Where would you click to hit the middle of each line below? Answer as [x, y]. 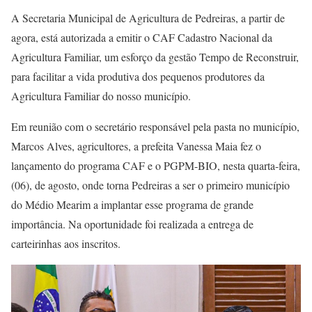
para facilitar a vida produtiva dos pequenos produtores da [138, 77]
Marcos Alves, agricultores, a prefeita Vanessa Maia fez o [136, 146]
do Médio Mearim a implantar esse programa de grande [132, 205]
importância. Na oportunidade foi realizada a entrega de [132, 224]
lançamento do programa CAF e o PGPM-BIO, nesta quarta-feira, [156, 166]
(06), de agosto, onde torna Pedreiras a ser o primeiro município [150, 185]
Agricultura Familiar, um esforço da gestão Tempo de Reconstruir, [155, 57]
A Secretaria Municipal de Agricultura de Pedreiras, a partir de [148, 18]
